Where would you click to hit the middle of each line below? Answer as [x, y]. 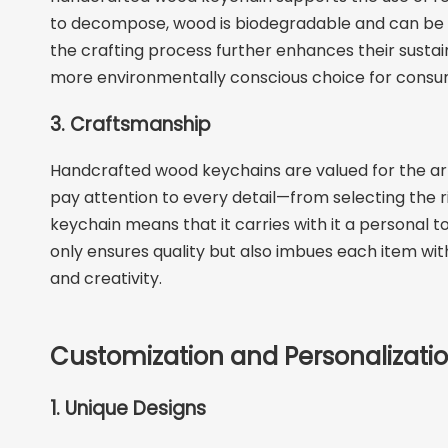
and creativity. [106, 279]
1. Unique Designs [128, 409]
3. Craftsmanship [130, 124]
